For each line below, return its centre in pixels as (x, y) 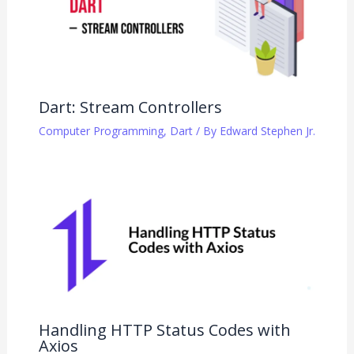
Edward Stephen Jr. (267, 131)
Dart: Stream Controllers (130, 107)
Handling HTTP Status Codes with (164, 330)
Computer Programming (101, 131)
